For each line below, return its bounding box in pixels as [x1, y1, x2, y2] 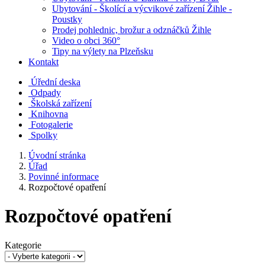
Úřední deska [31, 77, 80, 87]
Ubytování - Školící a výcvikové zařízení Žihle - [52, 4, 232, 14]
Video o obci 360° [52, 35, 120, 46]
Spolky [31, 130, 57, 140]
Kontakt [28, 57, 59, 67]
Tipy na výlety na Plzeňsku [52, 46, 153, 56]
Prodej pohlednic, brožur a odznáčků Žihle [52, 25, 211, 35]
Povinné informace [28, 172, 99, 182]
